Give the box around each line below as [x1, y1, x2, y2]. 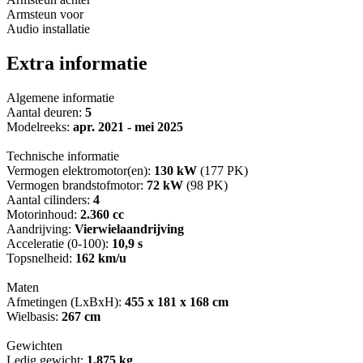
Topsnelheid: [6, 251, 75, 266]
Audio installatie [6, 22, 90, 36]
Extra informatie [6, 53, 147, 75]
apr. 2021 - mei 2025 [73, 120, 183, 135]
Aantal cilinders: [6, 193, 93, 207]
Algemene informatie [6, 91, 114, 105]
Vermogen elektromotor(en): [6, 164, 154, 178]
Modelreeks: [6, 120, 73, 135]
